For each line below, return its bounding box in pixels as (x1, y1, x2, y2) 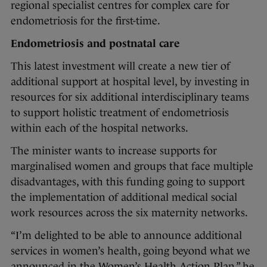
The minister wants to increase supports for (11, 145, 217, 157)
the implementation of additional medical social (11, 191, 237, 204)
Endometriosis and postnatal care (11, 38, 179, 50)
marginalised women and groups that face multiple (11, 160, 253, 173)
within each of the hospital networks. (11, 122, 188, 135)
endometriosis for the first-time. (11, 15, 160, 27)
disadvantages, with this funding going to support (11, 176, 245, 188)
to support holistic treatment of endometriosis (11, 107, 229, 119)
